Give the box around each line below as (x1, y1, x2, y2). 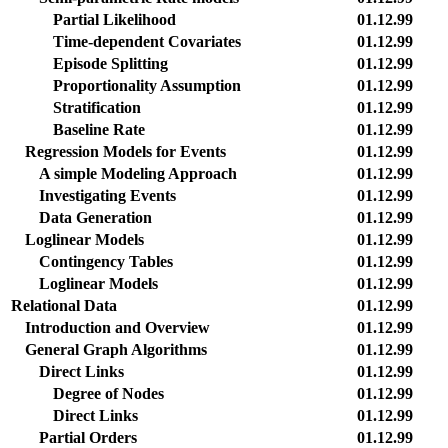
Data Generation (39, 209, 152, 226)
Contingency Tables (39, 253, 173, 270)
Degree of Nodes (53, 385, 164, 402)
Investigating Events (39, 187, 176, 204)
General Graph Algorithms (25, 341, 207, 358)
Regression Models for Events (25, 143, 226, 160)
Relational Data (11, 297, 117, 314)
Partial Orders (39, 429, 137, 446)
